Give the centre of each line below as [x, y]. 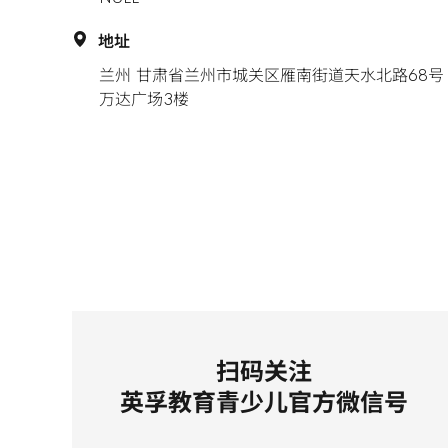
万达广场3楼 [144, 101]
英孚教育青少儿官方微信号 [263, 405]
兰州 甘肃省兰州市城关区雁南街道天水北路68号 [271, 77]
